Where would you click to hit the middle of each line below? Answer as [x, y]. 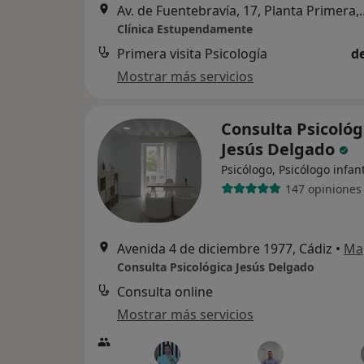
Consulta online [165, 292]
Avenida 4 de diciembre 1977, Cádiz [225, 249]
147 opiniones [323, 188]
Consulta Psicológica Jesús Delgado [216, 267]
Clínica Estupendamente [185, 29]
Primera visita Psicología [192, 54]
